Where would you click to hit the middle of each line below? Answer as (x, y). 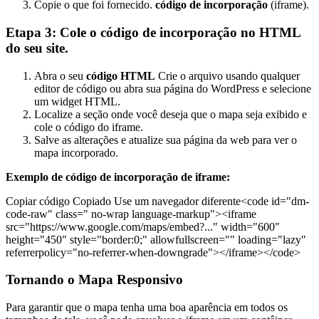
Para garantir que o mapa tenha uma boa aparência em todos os (147, 308)
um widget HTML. (77, 101)
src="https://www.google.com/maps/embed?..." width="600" (143, 226)
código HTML (121, 75)
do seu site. (37, 48)
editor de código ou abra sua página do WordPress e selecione (173, 88)
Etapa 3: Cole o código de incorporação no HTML (153, 32)
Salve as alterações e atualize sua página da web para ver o (166, 140)
